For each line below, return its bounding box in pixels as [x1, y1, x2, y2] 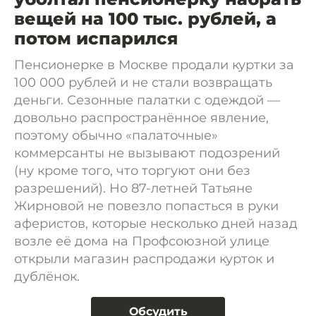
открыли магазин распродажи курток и [14, 251, 274, 267]
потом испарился [14, 28, 178, 49]
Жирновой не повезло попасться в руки [14, 198, 279, 214]
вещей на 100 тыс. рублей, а [14, 8, 276, 29]
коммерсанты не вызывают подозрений [14, 145, 280, 161]
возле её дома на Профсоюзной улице [14, 233, 269, 249]
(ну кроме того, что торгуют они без [14, 163, 250, 178]
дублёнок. [14, 269, 80, 284]
